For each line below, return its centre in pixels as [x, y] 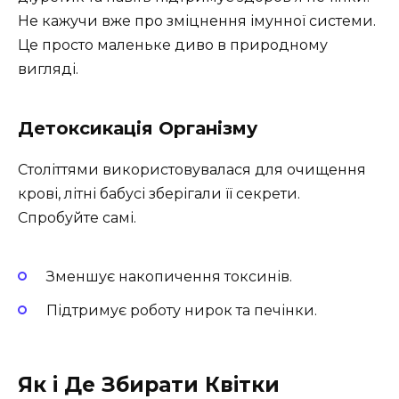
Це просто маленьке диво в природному [173, 45]
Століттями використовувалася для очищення [192, 170]
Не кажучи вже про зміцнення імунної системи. [197, 21]
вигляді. [48, 69]
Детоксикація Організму [138, 129]
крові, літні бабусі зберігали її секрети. [159, 194]
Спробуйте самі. [77, 218]
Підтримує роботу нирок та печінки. [182, 310]
